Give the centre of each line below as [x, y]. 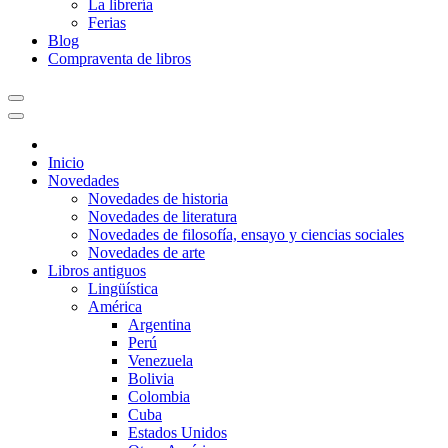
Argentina [159, 324]
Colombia [159, 396]
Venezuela [160, 360]
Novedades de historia [158, 198]
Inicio [66, 162]
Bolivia [151, 378]
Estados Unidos [177, 432]
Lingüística [123, 288]
